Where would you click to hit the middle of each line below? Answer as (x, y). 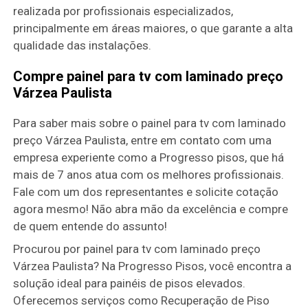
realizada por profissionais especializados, (123, 11)
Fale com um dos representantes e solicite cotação (146, 191)
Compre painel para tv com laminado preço (148, 76)
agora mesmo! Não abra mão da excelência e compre (151, 209)
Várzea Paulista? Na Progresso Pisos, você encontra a (153, 266)
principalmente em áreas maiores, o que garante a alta (153, 28)
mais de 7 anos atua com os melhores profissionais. (149, 174)
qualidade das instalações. (82, 45)
